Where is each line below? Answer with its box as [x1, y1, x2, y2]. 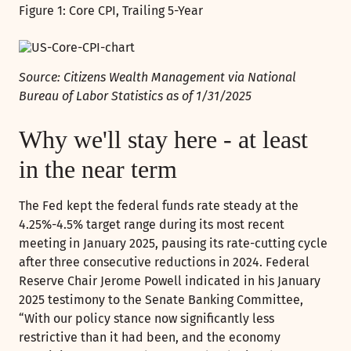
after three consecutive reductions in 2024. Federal [19, 254, 309, 270]
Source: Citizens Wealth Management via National [19, 69, 296, 85]
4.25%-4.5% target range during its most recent [19, 216, 284, 232]
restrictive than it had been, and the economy [19, 329, 280, 345]
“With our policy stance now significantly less [19, 310, 274, 326]
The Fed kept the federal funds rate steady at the [19, 197, 299, 213]
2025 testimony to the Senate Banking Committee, [19, 291, 303, 307]
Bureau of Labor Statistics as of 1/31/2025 [19, 88, 251, 103]
